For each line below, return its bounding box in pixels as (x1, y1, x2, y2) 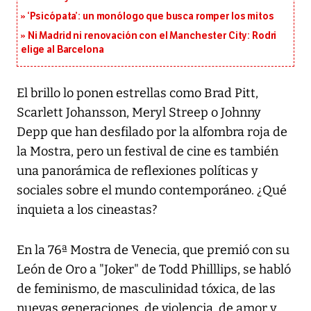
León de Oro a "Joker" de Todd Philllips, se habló (17, 262, 291, 278)
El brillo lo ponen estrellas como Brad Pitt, (17, 85, 258, 101)
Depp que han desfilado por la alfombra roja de (17, 124, 287, 140)
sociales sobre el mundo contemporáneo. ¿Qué (17, 183, 287, 199)
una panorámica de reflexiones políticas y (17, 163, 258, 179)
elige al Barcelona (21, 44, 104, 56)
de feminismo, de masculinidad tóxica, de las (17, 281, 276, 297)
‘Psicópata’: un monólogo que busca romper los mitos (27, 10, 274, 23)
